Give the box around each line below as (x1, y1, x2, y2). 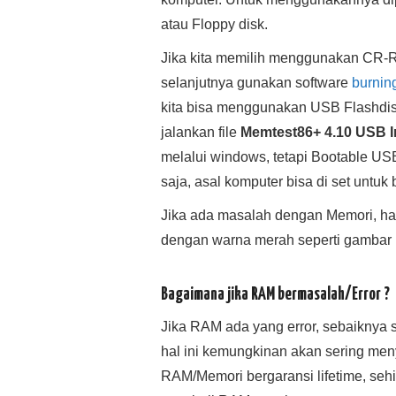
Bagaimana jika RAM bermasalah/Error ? (161, 286, 390, 303)
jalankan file (161, 125, 240, 140)
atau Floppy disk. (161, 17, 268, 32)
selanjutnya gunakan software (161, 75, 352, 90)
